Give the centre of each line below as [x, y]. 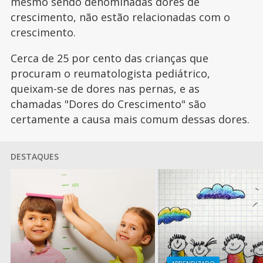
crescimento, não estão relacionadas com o [120, 17]
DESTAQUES [34, 156]
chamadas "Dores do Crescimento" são [108, 104]
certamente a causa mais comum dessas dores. [130, 119]
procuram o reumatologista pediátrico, [110, 73]
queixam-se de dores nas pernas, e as [105, 88]
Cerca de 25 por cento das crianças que [109, 58]
